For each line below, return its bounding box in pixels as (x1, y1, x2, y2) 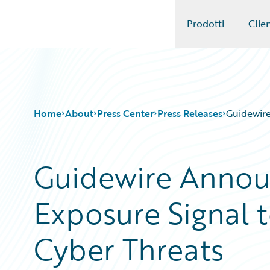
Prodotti (186, 16, 224, 31)
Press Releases (157, 106, 222, 121)
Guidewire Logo (24, 24, 93, 38)
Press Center (97, 106, 154, 121)
